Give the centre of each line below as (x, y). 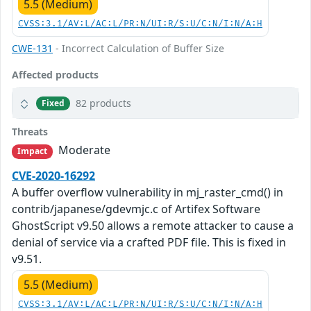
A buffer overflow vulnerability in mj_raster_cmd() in (148, 192)
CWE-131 (32, 49)
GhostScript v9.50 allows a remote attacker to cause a (153, 225)
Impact (32, 151)
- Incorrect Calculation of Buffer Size (138, 49)
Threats (30, 132)
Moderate (83, 150)
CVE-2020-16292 (53, 175)
